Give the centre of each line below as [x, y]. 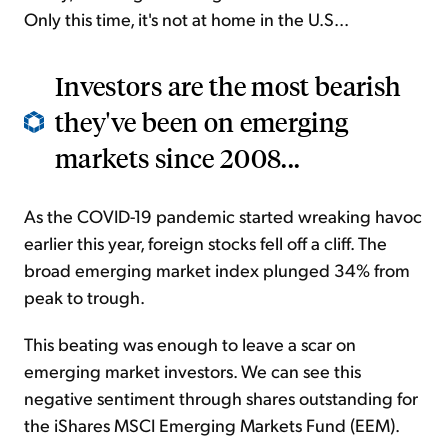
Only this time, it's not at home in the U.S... [186, 19]
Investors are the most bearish [228, 86]
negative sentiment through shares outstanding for [221, 398]
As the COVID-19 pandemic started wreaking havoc [223, 216]
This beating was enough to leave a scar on [190, 344]
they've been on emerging [202, 122]
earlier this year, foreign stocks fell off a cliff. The [205, 243]
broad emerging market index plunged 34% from [217, 270]
